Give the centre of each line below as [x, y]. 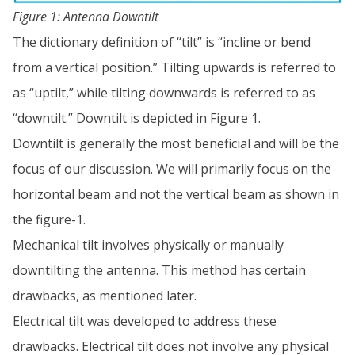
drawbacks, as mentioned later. [105, 295]
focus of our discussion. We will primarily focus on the [172, 168]
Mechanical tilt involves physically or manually [148, 244]
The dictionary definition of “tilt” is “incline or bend [162, 42]
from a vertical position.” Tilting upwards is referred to [174, 67]
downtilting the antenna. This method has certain [159, 270]
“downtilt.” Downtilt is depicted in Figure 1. [137, 118]
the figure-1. [49, 219]
